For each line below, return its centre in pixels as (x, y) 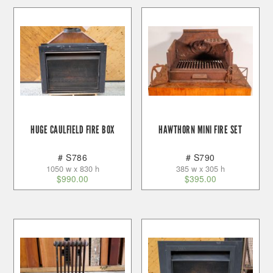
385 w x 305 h (200, 168)
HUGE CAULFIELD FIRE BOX (73, 130)
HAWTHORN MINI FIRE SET (200, 130)
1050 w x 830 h (73, 168)
